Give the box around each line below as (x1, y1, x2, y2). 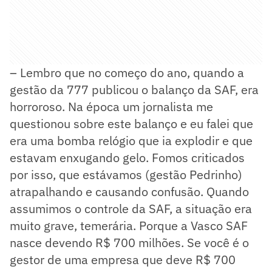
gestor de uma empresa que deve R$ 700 (10, 251, 236, 268)
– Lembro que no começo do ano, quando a (10, 64, 244, 81)
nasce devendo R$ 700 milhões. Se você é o (10, 234, 249, 251)
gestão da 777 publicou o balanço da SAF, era (10, 81, 259, 98)
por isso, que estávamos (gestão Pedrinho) (10, 166, 242, 183)
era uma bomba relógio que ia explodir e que (10, 132, 253, 149)
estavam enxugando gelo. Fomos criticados (10, 149, 245, 166)
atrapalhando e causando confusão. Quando (10, 183, 249, 200)
